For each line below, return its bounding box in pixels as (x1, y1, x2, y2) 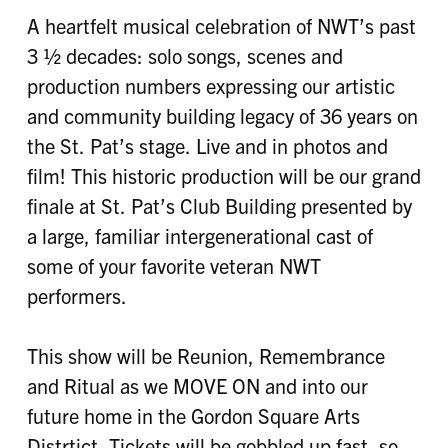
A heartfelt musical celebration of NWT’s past (26, 13, 416, 39)
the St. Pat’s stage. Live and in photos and (26, 133, 388, 159)
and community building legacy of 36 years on (26, 103, 418, 129)
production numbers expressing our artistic (26, 73, 395, 99)
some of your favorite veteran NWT (26, 253, 321, 279)
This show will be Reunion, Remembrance (26, 343, 385, 369)
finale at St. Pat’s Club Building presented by (26, 193, 412, 219)
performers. (26, 283, 127, 309)
